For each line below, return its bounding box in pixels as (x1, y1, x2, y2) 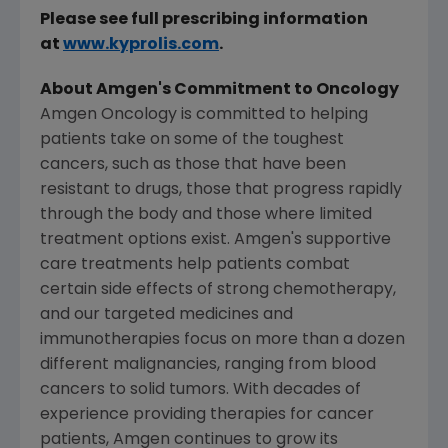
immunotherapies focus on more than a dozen (40, 332, 405, 349)
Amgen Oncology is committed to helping (40, 107, 368, 124)
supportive (302, 232, 391, 249)
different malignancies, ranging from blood (40, 357, 376, 374)
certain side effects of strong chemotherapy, (40, 282, 396, 299)
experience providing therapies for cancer (40, 407, 374, 424)
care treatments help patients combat (40, 257, 350, 274)
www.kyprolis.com (63, 37, 219, 54)
